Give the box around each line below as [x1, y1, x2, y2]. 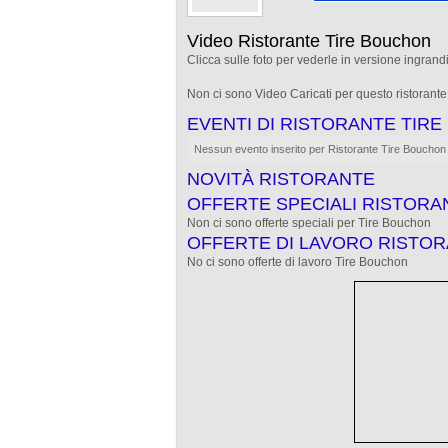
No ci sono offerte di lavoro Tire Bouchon [187, 255, 408, 269]
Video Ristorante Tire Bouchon [187, 31, 431, 51]
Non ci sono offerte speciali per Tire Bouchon [187, 216, 431, 230]
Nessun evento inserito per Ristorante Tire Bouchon [194, 143, 446, 155]
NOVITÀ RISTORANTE [187, 169, 375, 189]
